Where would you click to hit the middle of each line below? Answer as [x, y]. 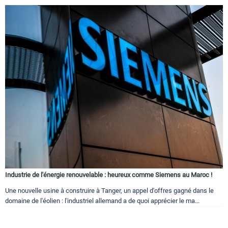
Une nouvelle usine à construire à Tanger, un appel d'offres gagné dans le [109, 191]
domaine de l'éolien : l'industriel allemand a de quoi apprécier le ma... [102, 201]
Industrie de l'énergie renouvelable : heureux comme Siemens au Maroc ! [109, 175]
